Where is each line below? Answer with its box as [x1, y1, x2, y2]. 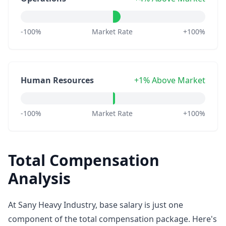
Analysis [8, 168, 71, 189]
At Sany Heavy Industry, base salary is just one [8, 199, 183, 210]
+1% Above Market [134, 75, 205, 86]
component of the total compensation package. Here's [8, 213, 217, 224]
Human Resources [21, 75, 94, 86]
